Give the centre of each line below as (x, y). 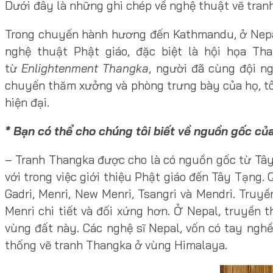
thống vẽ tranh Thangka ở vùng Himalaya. (116, 245)
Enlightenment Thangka (85, 68)
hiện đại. (27, 102)
